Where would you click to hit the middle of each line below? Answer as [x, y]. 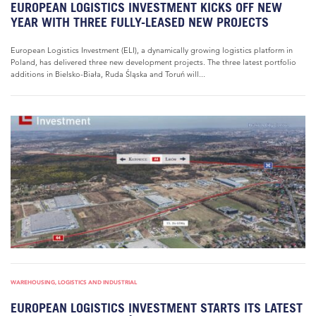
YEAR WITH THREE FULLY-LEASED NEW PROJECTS [140, 22]
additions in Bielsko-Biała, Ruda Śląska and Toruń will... [108, 74]
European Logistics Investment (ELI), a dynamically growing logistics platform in [152, 50]
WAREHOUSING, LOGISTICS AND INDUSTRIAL [74, 282]
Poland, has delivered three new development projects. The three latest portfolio [153, 62]
